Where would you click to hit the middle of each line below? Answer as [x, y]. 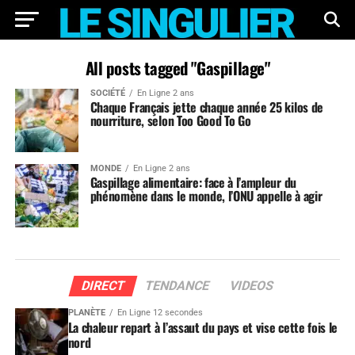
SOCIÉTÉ [107, 93]
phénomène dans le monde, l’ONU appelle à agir [206, 196]
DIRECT [103, 286]
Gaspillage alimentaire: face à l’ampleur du [193, 182]
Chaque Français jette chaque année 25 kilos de [206, 107]
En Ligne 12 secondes [160, 313]
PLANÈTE [86, 313]
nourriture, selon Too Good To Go [170, 120]
